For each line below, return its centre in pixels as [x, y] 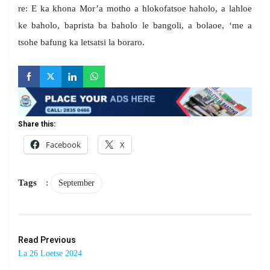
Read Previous [47, 240]
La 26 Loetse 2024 [50, 253]
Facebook [63, 144]
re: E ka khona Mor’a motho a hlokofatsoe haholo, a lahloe [135, 9]
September [77, 183]
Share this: [37, 124]
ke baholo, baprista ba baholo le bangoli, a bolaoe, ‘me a [135, 26]
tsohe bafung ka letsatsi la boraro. [81, 42]
